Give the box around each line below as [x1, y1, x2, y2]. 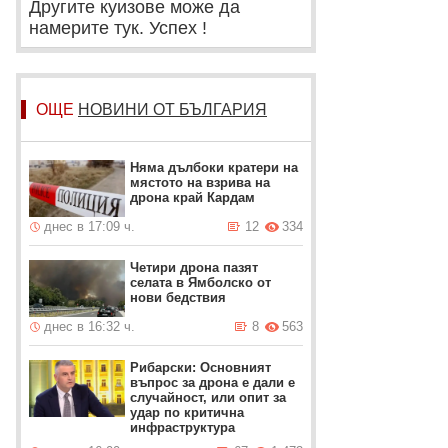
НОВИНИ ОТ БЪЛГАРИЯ [78, 101, 267, 118]
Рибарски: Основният [130, 360, 272, 375]
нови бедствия [130, 290, 227, 305]
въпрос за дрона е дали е [130, 375, 296, 390]
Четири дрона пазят [130, 260, 259, 275]
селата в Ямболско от [130, 275, 272, 290]
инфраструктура [130, 420, 236, 435]
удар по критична [130, 405, 245, 420]
